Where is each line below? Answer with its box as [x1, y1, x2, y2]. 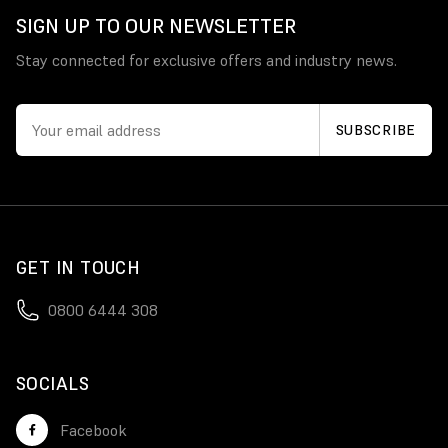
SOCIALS [16, 372, 90, 395]
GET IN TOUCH [16, 256, 141, 279]
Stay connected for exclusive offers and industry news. [16, 50, 397, 70]
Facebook [60, 420, 127, 440]
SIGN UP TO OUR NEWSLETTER [16, 13, 296, 39]
